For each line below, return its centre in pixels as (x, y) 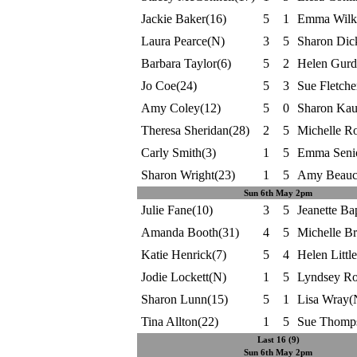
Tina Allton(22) (179, 322)
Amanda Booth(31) (190, 232)
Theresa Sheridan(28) (195, 130)
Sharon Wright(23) (188, 175)
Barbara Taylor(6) (186, 63)
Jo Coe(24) (169, 86)
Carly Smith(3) (178, 153)
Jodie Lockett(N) (183, 277)
